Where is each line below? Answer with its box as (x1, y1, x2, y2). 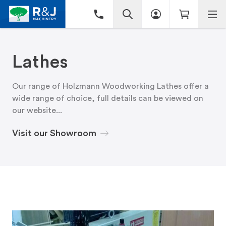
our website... (12, 106, 62, 115)
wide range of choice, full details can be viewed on (12, 94, 203, 102)
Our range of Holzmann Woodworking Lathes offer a (12, 82, 209, 90)
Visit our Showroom (12, 129, 96, 138)
